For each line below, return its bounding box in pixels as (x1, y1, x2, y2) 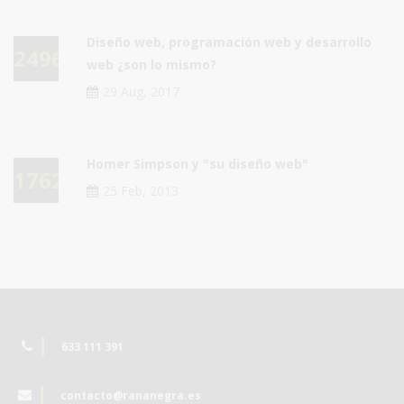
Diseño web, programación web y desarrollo (87, 32, 372, 50)
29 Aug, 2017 (103, 82, 179, 100)
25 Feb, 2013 (103, 181, 179, 199)
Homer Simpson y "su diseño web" (87, 154, 308, 172)
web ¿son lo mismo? (87, 55, 216, 73)
